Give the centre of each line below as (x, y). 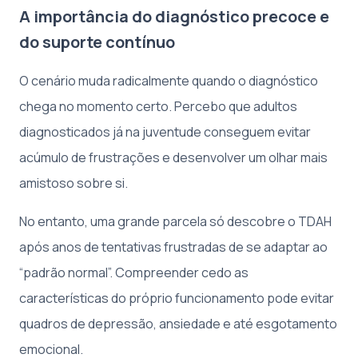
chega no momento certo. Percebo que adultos (158, 107)
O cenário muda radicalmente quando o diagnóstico (169, 81)
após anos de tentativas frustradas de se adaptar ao (173, 247)
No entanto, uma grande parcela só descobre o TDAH (175, 222)
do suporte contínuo (97, 42)
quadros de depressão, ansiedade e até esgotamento (178, 324)
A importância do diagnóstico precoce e (174, 17)
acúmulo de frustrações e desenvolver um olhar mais (173, 158)
